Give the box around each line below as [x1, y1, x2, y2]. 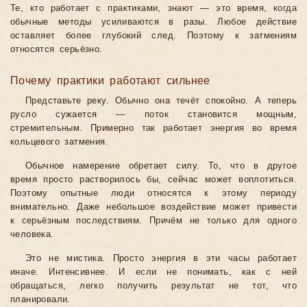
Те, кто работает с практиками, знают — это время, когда [10, 3, 297, 14]
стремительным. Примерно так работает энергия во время [10, 123, 297, 134]
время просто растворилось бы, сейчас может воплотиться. [10, 175, 297, 185]
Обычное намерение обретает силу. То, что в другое [25, 161, 297, 171]
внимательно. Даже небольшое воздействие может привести [10, 202, 297, 212]
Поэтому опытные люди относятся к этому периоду [10, 188, 297, 199]
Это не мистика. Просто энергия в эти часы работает [25, 254, 297, 264]
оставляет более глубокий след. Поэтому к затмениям [10, 31, 297, 41]
